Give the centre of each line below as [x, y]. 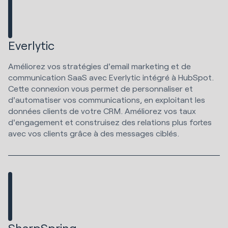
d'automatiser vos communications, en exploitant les [107, 99]
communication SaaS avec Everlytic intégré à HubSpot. [111, 77]
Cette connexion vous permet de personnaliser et [101, 88]
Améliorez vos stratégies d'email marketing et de [99, 66]
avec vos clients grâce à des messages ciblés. [95, 133]
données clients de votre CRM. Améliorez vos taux [102, 110]
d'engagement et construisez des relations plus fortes [110, 122]
